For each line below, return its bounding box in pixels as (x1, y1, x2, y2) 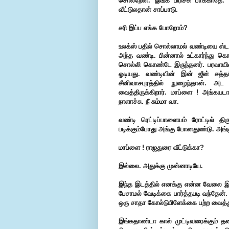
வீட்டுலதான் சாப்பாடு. (119, 6, 178, 14)
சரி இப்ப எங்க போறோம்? (119, 24, 188, 32)
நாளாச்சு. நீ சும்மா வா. (119, 98, 179, 106)
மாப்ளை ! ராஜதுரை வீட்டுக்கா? (119, 144, 204, 152)
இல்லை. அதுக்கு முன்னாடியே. (119, 162, 203, 170)
